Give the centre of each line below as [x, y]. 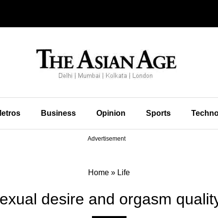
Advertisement [107, 139]
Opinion [111, 113]
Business [58, 113]
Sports [158, 113]
